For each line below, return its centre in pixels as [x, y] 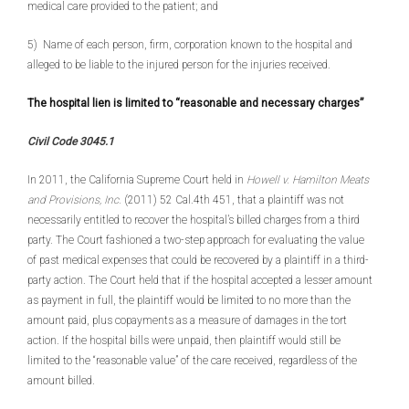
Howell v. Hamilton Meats [308, 180]
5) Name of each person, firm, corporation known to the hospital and [190, 45]
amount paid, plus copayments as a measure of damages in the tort [187, 320]
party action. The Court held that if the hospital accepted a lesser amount [200, 280]
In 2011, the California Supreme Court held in [137, 180]
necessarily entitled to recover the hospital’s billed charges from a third [194, 220]
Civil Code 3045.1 [71, 142]
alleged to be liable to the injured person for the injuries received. [179, 65]
